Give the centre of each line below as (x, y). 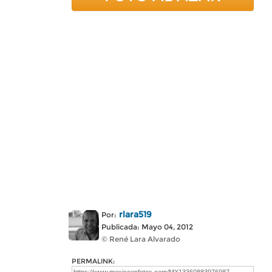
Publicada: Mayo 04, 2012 (147, 227)
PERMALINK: (93, 261)
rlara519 (135, 214)
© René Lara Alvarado (141, 239)
